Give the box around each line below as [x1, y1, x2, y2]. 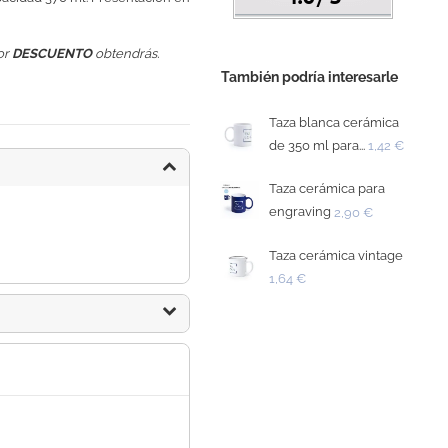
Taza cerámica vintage [269, 248, 404, 264]
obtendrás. [92, 46, 160, 62]
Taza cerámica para [269, 181, 386, 197]
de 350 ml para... [269, 137, 366, 153]
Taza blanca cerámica [269, 114, 400, 130]
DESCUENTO [12, 46, 93, 62]
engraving [269, 204, 332, 220]
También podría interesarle [220, 69, 398, 86]
